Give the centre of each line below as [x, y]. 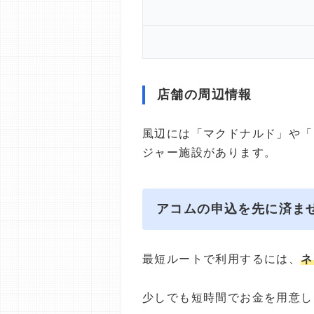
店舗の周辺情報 [205, 95]
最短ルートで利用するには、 [222, 259]
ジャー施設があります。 [210, 152]
